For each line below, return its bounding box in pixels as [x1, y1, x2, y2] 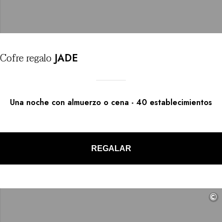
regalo [24, 50, 52, 67]
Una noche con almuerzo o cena [10, 97, 129, 109]
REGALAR [91, 144, 131, 153]
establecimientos [150, 97, 212, 109]
